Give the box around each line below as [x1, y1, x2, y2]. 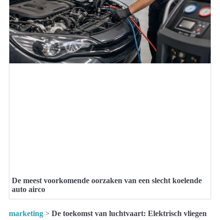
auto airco [12, 185, 45, 194]
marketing [9, 209, 43, 218]
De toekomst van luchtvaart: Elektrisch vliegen [52, 209, 207, 218]
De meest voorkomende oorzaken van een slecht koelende [12, 176, 202, 185]
